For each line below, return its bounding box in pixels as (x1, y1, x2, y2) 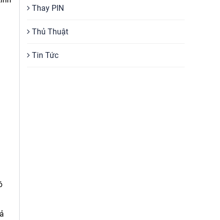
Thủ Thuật (30, 27, 68, 36)
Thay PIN (30, 3, 64, 13)
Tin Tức (30, 51, 58, 60)
